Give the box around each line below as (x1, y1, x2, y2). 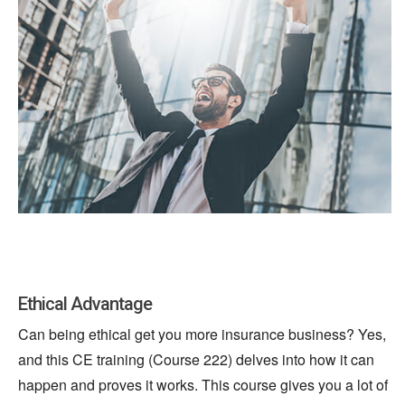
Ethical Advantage (18, 292, 152, 315)
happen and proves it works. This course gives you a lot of (18, 373, 388, 395)
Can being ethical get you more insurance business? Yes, (18, 323, 386, 344)
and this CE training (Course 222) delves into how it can (18, 348, 374, 370)
